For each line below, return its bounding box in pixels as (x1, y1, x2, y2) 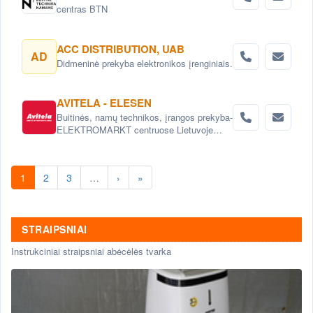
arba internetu (57, 136, 112, 149)
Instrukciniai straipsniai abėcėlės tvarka (11, 245, 171, 258)
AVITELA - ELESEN (57, 95, 152, 110)
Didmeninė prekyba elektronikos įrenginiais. (57, 56, 233, 70)
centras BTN (57, 2, 108, 15)
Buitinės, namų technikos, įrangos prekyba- (57, 110, 233, 124)
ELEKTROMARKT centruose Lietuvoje (57, 123, 213, 136)
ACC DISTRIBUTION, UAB (57, 41, 184, 57)
